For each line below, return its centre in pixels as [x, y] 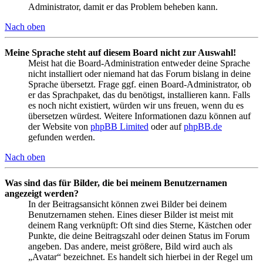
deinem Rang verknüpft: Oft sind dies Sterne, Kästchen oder [140, 225]
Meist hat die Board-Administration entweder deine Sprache [139, 63]
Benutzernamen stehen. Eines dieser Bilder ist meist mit [131, 214]
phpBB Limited [119, 126]
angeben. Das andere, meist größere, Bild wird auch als [130, 246]
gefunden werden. [62, 137]
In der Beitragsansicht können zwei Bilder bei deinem [127, 204]
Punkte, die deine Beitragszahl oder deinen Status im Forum [139, 235]
